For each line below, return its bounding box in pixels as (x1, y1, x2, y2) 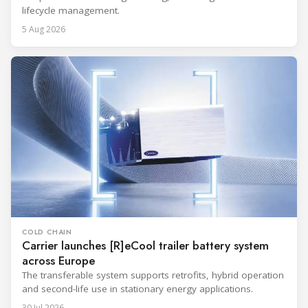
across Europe (22, 252, 95, 269)
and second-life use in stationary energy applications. (22, 283, 253, 296)
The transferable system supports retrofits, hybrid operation (22, 269, 284, 282)
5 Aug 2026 (22, 23, 65, 36)
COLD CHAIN (22, 227, 72, 238)
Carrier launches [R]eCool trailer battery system (22, 237, 269, 254)
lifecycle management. (22, 4, 120, 17)
